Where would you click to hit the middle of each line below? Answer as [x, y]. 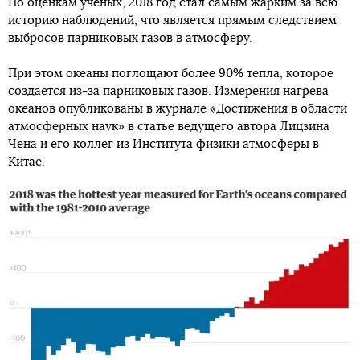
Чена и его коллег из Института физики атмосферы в [164, 144]
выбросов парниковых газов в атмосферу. [130, 38]
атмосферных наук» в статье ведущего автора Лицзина [169, 126]
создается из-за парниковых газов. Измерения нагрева [168, 91]
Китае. [27, 162]
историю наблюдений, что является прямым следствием [172, 20]
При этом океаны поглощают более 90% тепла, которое [171, 73]
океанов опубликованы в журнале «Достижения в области [178, 108]
